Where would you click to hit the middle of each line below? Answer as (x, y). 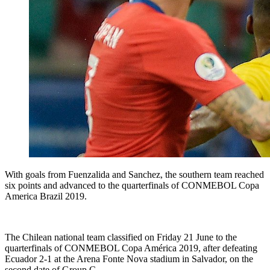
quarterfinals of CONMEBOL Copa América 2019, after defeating (131, 248)
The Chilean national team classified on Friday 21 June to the (121, 237)
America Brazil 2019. (46, 196)
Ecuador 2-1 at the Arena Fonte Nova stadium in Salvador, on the (129, 259)
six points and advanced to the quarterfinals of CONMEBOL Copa (132, 186)
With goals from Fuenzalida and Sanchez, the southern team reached (134, 175)
